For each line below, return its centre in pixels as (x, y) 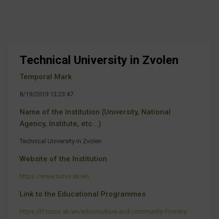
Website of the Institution (63, 159)
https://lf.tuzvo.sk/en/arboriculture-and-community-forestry (103, 211)
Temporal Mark (46, 77)
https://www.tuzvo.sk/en (54, 176)
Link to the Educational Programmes (83, 194)
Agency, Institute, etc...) (60, 123)
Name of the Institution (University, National (95, 112)
